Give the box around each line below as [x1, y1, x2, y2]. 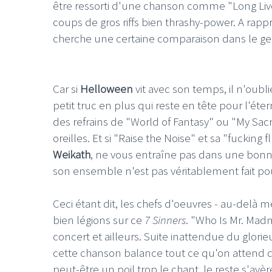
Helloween [80, 81, 135, 96]
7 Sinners [144, 212, 186, 227]
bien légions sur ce [53, 212, 144, 227]
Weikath [53, 146, 90, 161]
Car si [53, 81, 80, 96]
